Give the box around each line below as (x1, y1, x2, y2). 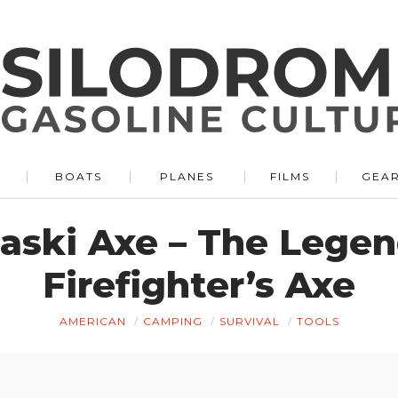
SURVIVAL (219, 314, 280, 328)
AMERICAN (59, 314, 126, 328)
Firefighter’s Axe (43, 263, 355, 306)
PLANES (160, 170, 215, 183)
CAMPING (142, 314, 203, 328)
